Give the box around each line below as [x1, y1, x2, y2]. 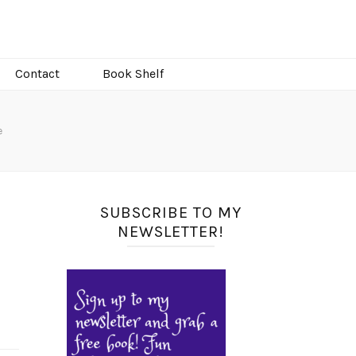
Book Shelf [102, 66, 164, 82]
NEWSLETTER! [117, 222, 224, 242]
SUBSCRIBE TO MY [99, 203, 242, 222]
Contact [14, 66, 60, 82]
